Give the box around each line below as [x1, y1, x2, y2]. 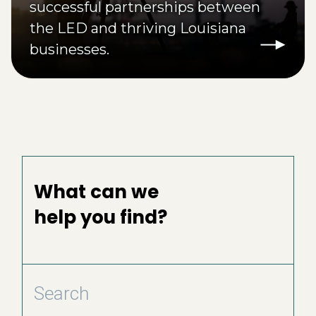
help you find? [34, 204, 167, 230]
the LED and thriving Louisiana [30, 19, 246, 37]
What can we [34, 178, 159, 205]
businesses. [30, 40, 109, 58]
